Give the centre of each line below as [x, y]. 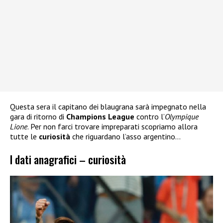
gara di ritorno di [38, 117]
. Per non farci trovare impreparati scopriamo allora [112, 127]
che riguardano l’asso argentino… [125, 137]
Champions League [100, 117]
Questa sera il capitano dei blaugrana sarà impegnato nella [108, 107]
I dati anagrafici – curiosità [68, 159]
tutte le [24, 137]
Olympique [182, 117]
